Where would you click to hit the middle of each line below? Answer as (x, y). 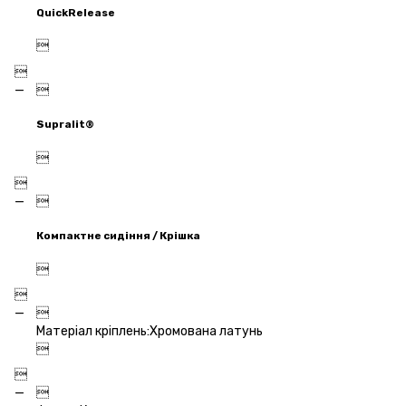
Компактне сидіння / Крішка (118, 236)
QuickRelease (76, 12)
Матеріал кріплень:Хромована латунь (150, 332)
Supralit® (65, 125)
